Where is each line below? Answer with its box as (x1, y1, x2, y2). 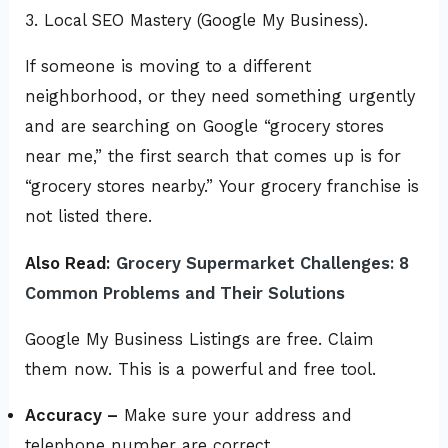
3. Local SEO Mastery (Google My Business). (25, 10, 369, 30)
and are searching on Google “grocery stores (25, 117, 385, 137)
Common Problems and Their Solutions (25, 283, 346, 303)
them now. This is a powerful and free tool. (25, 360, 377, 380)
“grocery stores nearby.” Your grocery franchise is (25, 177, 420, 197)
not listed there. (25, 207, 153, 227)
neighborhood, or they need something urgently (25, 87, 416, 107)
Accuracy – (25, 406, 119, 426)
